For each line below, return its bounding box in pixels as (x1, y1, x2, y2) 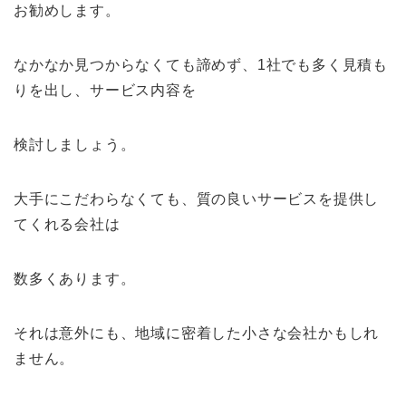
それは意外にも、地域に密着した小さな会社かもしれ (14, 324, 380, 341)
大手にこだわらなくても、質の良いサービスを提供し (14, 190, 380, 207)
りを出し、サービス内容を (14, 82, 197, 98)
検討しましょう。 (14, 136, 136, 152)
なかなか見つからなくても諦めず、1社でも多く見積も (14, 56, 388, 72)
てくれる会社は (14, 216, 121, 232)
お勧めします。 (14, 2, 121, 18)
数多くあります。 (14, 270, 136, 286)
